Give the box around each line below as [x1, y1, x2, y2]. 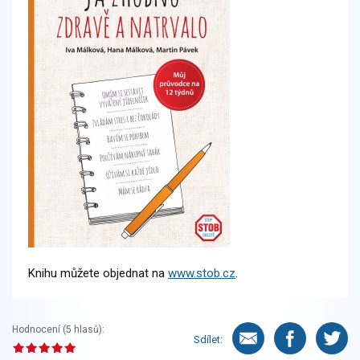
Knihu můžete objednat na [28, 266, 168, 280]
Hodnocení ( [12, 324, 66, 335]
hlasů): [72, 324, 104, 335]
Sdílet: [194, 333, 223, 346]
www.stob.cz [168, 266, 235, 280]
